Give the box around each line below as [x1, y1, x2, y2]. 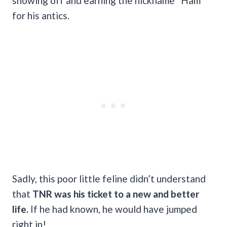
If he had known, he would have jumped [28, 203, 197, 215]
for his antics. [12, 9, 69, 21]
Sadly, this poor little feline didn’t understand [12, 172, 206, 184]
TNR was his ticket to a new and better [32, 187, 200, 200]
